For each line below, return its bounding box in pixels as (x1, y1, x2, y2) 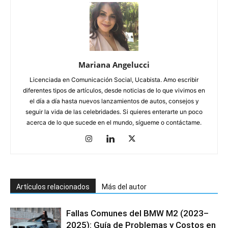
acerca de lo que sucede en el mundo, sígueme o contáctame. (26, 118, 202, 126)
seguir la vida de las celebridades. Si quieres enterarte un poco (25, 107, 203, 116)
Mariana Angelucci (78, 59, 150, 70)
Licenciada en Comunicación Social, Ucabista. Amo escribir (30, 75, 198, 83)
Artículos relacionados (16, 182, 90, 191)
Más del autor (102, 182, 147, 191)
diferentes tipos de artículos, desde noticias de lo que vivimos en (23, 86, 205, 94)
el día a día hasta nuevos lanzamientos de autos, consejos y (29, 97, 199, 105)
